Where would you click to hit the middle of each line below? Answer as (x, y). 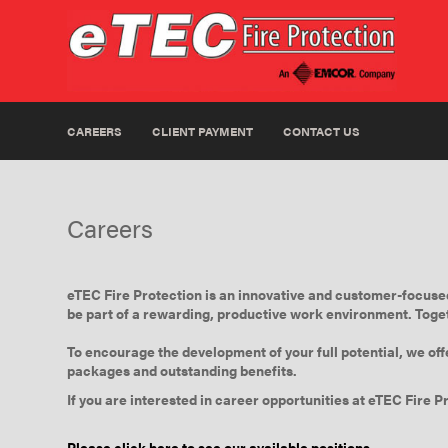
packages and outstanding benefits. (182, 370)
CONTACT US (321, 131)
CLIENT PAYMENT (202, 131)
